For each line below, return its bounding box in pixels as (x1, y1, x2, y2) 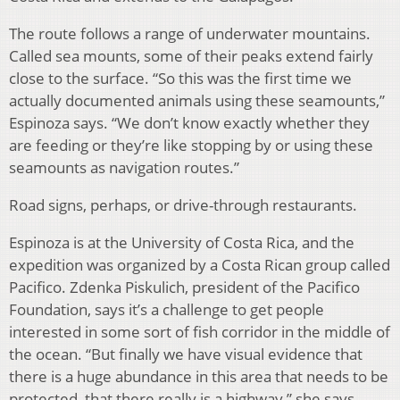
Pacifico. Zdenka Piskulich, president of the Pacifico (9, 277, 360, 298)
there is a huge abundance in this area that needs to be (9, 366, 388, 387)
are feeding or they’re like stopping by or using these (9, 135, 373, 156)
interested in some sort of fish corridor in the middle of (9, 321, 390, 343)
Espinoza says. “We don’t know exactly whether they (9, 112, 370, 134)
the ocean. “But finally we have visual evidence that (9, 344, 362, 365)
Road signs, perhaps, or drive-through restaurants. (9, 195, 357, 216)
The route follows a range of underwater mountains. (9, 23, 371, 45)
